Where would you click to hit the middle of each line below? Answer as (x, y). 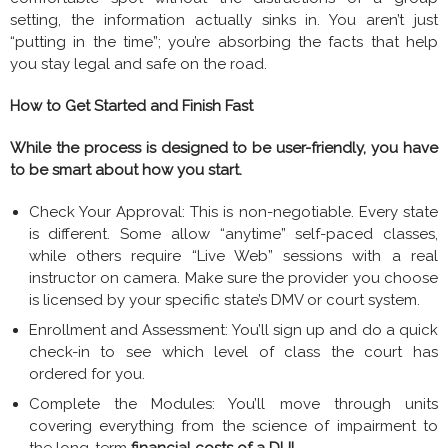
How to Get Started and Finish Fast (131, 105)
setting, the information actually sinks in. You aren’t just (224, 19)
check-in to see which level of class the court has (233, 351)
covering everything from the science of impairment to (233, 425)
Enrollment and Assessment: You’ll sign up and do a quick (233, 329)
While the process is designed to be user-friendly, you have (224, 147)
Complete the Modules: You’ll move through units (233, 403)
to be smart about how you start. (126, 169)
